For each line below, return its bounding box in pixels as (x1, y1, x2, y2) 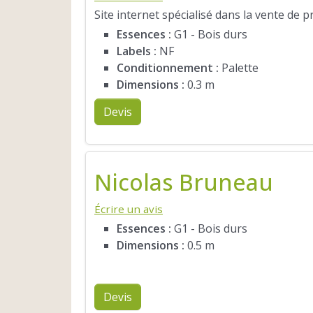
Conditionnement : (117, 59, 219, 75)
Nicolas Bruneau (94, 167, 273, 198)
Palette (219, 59, 259, 75)
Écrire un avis (94, 202, 163, 217)
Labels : (117, 43, 156, 59)
